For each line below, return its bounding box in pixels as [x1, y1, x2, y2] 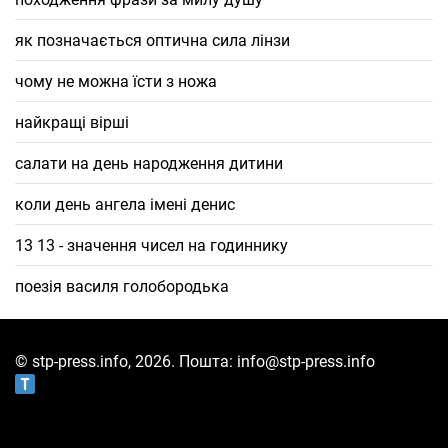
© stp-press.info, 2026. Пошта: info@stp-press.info [15, 351, 375, 371]
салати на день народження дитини [15, 153, 283, 173]
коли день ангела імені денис [15, 194, 235, 214]
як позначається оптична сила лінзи [15, 30, 290, 50]
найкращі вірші [15, 112, 129, 132]
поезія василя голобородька [15, 276, 229, 296]
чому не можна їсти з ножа [15, 71, 217, 91]
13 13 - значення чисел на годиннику [15, 235, 288, 255]
